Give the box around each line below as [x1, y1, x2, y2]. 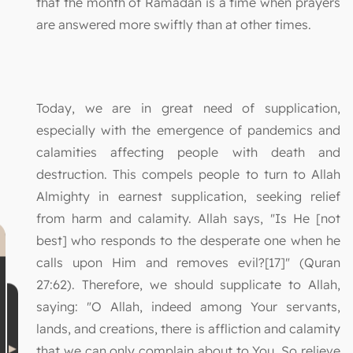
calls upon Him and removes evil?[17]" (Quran [36, 254, 340, 270]
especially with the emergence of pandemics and [36, 121, 340, 138]
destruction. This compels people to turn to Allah [36, 165, 340, 182]
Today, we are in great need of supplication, [36, 99, 340, 116]
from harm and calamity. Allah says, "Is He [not [36, 210, 340, 226]
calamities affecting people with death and [36, 143, 340, 160]
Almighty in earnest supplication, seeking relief [36, 188, 340, 204]
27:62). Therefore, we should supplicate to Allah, [36, 276, 340, 292]
